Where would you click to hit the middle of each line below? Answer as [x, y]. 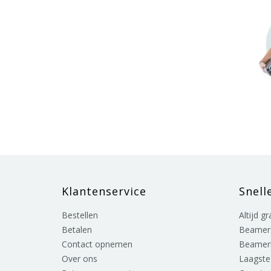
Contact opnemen [97, 244]
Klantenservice [104, 191]
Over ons [80, 259]
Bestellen [80, 215]
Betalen [77, 230]
